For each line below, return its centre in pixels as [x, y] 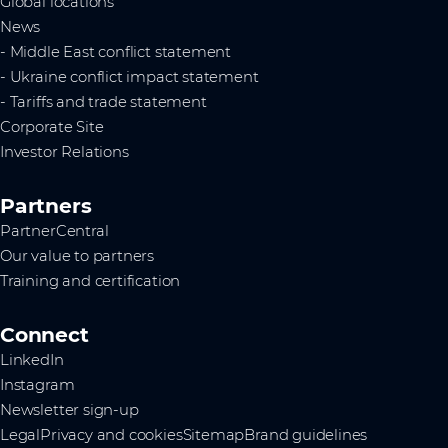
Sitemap [213, 435]
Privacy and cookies [111, 435]
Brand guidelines [306, 435]
